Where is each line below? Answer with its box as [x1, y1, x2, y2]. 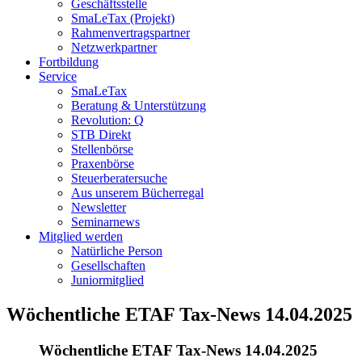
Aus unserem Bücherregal [71, 186, 204, 200]
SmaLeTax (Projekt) [71, 11, 175, 25]
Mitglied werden [39, 229, 123, 243]
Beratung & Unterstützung [71, 99, 206, 112]
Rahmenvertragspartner [71, 26, 190, 40]
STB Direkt [71, 128, 131, 141]
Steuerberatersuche [71, 171, 167, 185]
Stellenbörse [71, 142, 133, 156]
